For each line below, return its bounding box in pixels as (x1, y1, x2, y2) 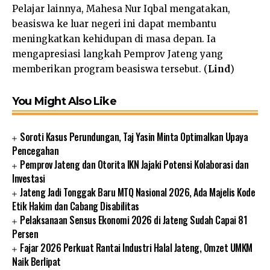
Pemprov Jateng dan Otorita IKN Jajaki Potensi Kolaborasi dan (20, 157, 249, 172)
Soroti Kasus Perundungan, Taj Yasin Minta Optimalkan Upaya (20, 130, 248, 145)
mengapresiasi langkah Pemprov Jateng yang (12, 48, 223, 60)
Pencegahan (12, 143, 58, 159)
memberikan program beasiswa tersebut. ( (12, 63, 208, 75)
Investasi (12, 171, 45, 186)
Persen (12, 227, 38, 242)
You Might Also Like (12, 95, 116, 108)
